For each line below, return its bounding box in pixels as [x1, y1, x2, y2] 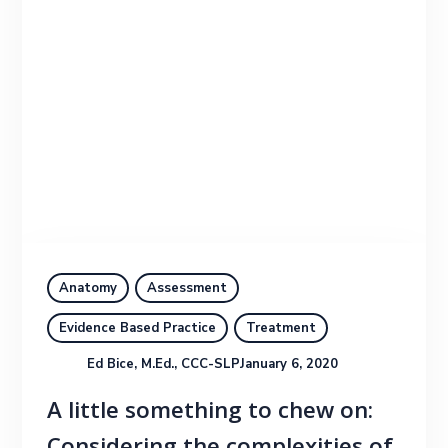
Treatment [246, 318, 317, 337]
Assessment [147, 278, 228, 297]
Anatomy [59, 278, 118, 297]
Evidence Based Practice [59, 318, 217, 337]
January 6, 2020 [240, 354, 339, 373]
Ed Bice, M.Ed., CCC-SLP [87, 354, 241, 373]
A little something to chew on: [47, 393, 374, 433]
